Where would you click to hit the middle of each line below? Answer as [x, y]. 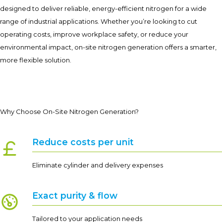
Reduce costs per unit [83, 142]
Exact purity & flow [75, 195]
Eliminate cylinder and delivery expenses [98, 165]
